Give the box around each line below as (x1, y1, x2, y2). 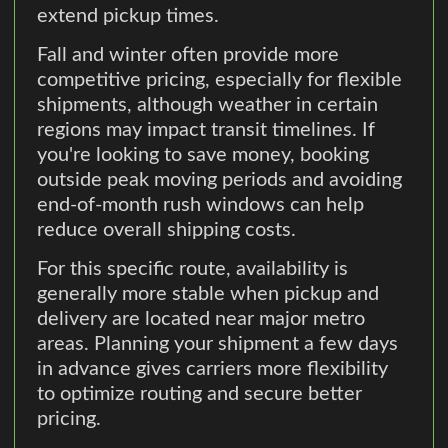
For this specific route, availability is (37, 258, 349, 279)
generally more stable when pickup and (37, 283, 380, 304)
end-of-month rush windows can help (37, 194, 365, 215)
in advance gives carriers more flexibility (37, 358, 389, 379)
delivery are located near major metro (37, 308, 366, 329)
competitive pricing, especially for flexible (37, 69, 403, 90)
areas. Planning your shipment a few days (37, 333, 399, 354)
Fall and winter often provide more (37, 44, 340, 65)
